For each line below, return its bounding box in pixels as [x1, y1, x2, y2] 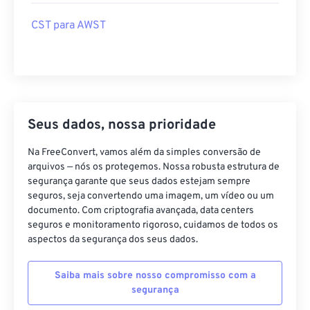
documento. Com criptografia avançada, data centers [28, 205, 254, 217]
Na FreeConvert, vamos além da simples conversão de [28, 147, 261, 158]
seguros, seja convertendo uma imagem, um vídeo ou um [28, 190, 274, 202]
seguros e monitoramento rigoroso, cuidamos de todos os [28, 219, 278, 231]
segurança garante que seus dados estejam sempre [28, 176, 250, 188]
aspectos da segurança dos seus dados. [28, 234, 198, 246]
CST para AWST [31, 19, 106, 33]
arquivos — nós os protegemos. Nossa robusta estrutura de [28, 161, 280, 173]
